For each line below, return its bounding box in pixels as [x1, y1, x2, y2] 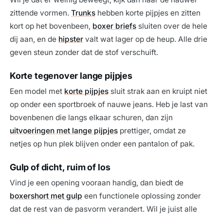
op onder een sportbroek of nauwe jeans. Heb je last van [10, 100, 208, 109]
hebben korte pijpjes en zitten [95, 8, 200, 18]
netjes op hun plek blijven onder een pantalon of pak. [10, 139, 195, 149]
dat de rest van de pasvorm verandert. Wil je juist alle [10, 204, 197, 214]
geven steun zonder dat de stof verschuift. [10, 48, 158, 57]
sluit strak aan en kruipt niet [109, 87, 207, 96]
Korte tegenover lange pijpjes [10, 71, 132, 81]
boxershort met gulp [10, 191, 82, 201]
